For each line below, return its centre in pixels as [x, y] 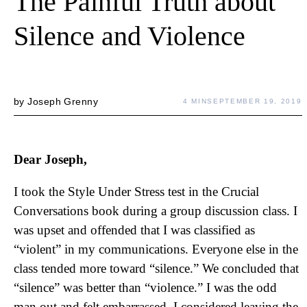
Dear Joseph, [50, 159]
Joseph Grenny [63, 101]
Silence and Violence [130, 36]
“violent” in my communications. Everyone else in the [156, 249]
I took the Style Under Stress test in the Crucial [136, 192]
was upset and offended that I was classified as [134, 230]
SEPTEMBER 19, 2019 [255, 101]
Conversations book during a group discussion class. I [156, 211]
